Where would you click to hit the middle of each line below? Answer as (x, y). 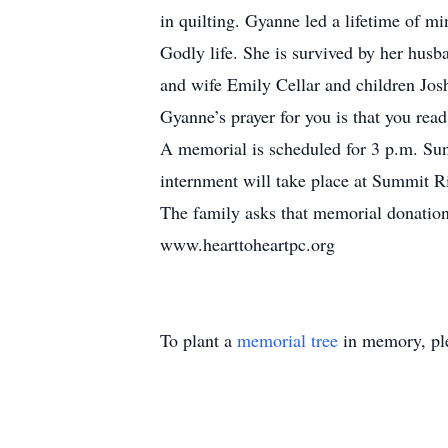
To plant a (198, 340)
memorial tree (287, 340)
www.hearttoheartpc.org (247, 244)
